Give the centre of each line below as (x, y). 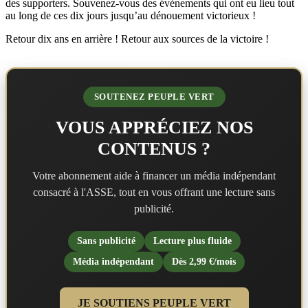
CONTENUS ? (154, 148)
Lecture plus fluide (192, 241)
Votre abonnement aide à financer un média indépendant (154, 175)
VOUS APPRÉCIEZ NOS (154, 127)
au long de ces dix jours (58, 15)
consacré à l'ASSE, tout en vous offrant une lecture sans (154, 192)
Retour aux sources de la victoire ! (194, 38)
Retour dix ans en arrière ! (62, 38)
